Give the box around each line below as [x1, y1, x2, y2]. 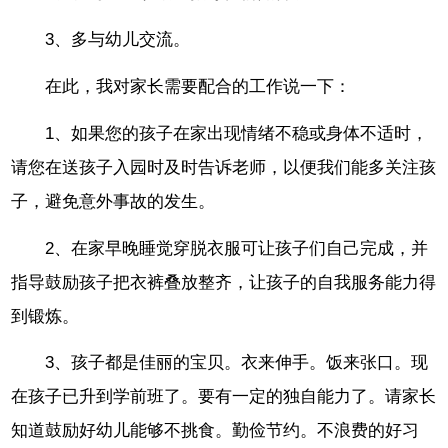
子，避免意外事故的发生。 [11, 191, 216, 211]
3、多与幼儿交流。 [45, 30, 191, 50]
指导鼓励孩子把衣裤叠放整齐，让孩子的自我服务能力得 [11, 272, 437, 292]
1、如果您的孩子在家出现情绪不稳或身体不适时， [45, 123, 429, 143]
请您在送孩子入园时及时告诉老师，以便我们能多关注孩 [11, 157, 437, 177]
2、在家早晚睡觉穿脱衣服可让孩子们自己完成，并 [45, 238, 429, 258]
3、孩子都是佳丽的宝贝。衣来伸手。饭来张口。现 [45, 353, 429, 373]
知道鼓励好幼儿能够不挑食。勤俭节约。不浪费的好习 [11, 421, 420, 441]
